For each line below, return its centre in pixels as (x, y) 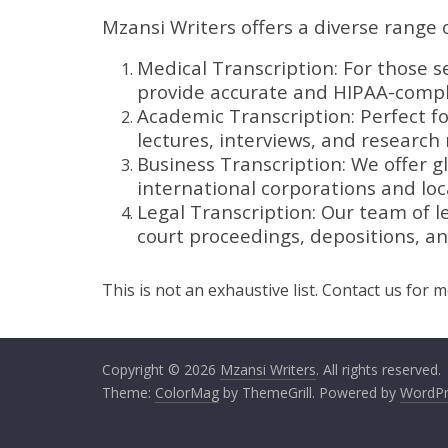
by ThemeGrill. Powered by (309, 392)
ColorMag (187, 392)
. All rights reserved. (378, 369)
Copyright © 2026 (161, 369)
